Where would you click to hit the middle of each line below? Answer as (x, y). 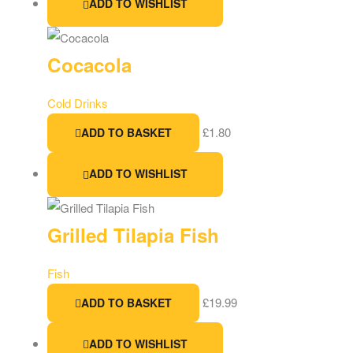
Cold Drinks (78, 102)
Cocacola (89, 64)
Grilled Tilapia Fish (133, 234)
